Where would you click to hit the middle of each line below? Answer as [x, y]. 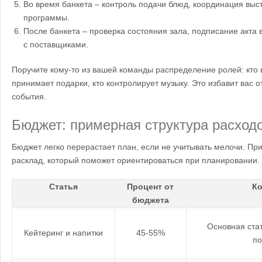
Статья [63, 187]
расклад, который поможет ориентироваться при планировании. [136, 161]
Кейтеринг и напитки [63, 233]
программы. [46, 18]
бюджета [150, 200]
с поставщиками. [56, 45]
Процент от [150, 187]
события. [29, 97]
